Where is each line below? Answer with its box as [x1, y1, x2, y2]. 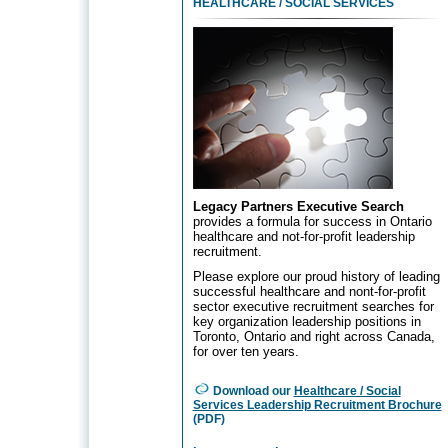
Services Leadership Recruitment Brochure [192, 398, 442, 412]
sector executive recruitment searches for [192, 299, 434, 314]
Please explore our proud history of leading [192, 269, 440, 284]
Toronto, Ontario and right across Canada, [192, 329, 435, 344]
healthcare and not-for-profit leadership [192, 229, 415, 244]
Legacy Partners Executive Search [192, 199, 404, 214]
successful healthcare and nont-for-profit [192, 284, 426, 299]
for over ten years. [192, 344, 299, 359]
